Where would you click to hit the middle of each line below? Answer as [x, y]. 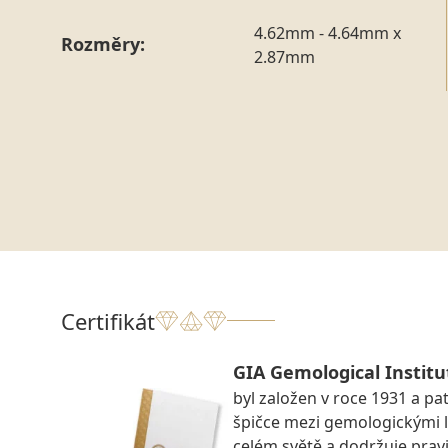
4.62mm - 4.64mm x [327, 32]
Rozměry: [103, 44]
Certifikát [108, 320]
